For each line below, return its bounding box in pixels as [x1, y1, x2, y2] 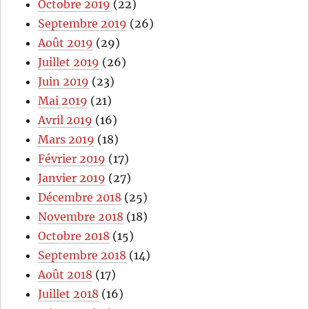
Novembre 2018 [38, 210, 124, 224]
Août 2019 [38, 36, 94, 50]
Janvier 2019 [38, 171, 106, 186]
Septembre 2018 [38, 248, 127, 263]
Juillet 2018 [38, 287, 99, 301]
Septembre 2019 [38, 17, 128, 31]
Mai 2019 [38, 94, 88, 108]
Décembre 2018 [38, 190, 122, 205]
